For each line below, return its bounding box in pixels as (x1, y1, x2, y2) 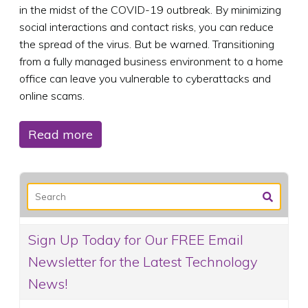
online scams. (19, 88, 85, 102)
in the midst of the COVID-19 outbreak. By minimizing (19, 2, 281, 16)
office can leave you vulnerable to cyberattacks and (19, 71, 271, 85)
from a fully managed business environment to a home (19, 54, 283, 68)
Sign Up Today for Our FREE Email (28, 230, 243, 248)
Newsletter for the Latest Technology (28, 252, 258, 270)
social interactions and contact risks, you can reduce (19, 19, 274, 34)
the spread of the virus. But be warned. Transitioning (19, 36, 274, 51)
